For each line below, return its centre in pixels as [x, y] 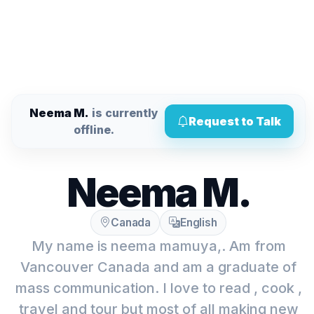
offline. [94, 130]
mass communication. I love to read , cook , [158, 288]
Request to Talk [235, 121]
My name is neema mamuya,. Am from [158, 246]
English [198, 223]
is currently [124, 113]
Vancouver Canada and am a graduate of [158, 267]
